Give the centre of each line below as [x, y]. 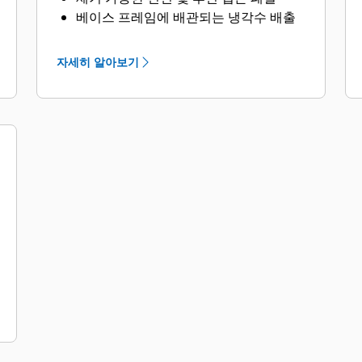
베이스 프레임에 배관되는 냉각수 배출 [186, 17]
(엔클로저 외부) [121, 36]
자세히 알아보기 [98, 62]
